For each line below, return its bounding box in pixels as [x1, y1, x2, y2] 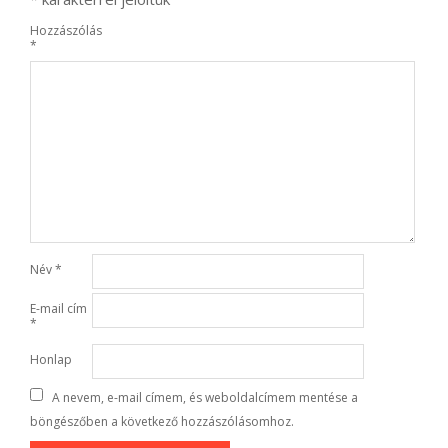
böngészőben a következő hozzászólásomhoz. [30, 413, 294, 431]
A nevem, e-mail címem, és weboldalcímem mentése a [52, 389, 358, 407]
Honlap [30, 350, 72, 368]
